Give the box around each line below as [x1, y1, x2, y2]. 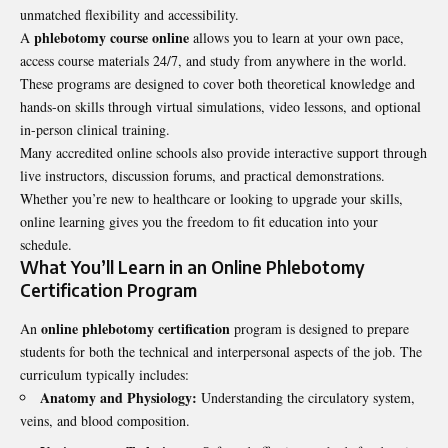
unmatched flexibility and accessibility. [20, 5, 239, 25]
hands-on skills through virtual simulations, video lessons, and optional [20, 97, 421, 117]
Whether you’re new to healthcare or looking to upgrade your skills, [20, 189, 403, 209]
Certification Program [20, 279, 197, 302]
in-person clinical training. [20, 120, 170, 140]
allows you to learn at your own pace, [189, 28, 404, 48]
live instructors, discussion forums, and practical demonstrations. [20, 166, 385, 186]
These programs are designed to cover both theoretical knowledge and [20, 74, 415, 94]
